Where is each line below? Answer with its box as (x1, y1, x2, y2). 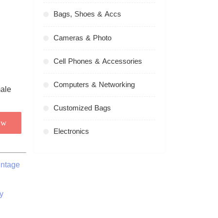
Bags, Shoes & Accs (53, 7, 121, 21)
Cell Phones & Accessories (53, 54, 142, 68)
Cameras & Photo (53, 31, 111, 45)
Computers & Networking (53, 77, 135, 91)
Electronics (53, 124, 89, 138)
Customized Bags (53, 101, 111, 115)
